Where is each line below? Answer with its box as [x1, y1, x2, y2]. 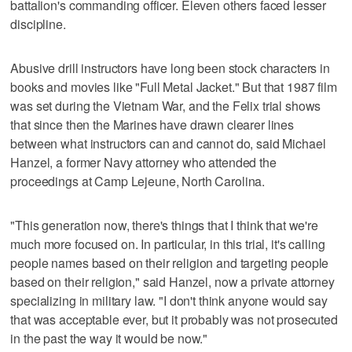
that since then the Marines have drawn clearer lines [10, 115, 295, 134]
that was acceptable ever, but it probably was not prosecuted [10, 310, 338, 328]
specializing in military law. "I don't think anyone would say [10, 291, 328, 310]
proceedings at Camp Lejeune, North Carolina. [10, 171, 266, 190]
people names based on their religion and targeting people [10, 253, 329, 272]
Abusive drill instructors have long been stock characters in [10, 58, 330, 77]
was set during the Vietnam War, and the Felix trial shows [10, 96, 321, 115]
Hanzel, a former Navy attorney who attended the [10, 152, 277, 171]
